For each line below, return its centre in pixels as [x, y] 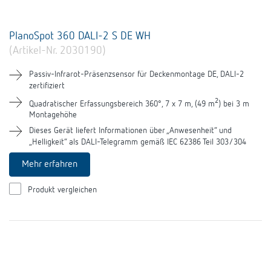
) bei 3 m [234, 104]
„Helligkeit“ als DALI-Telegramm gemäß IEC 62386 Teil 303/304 [138, 142]
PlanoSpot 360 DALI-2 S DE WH [80, 36]
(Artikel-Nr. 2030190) [57, 51]
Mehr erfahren [50, 165]
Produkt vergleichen [62, 190]
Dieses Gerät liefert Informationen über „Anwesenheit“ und [130, 131]
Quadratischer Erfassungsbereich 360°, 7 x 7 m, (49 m [122, 104]
